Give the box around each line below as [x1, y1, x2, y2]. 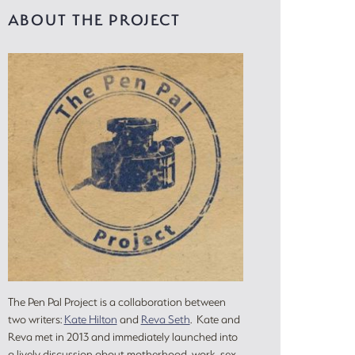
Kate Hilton [63, 311, 117, 327]
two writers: [7, 311, 64, 327]
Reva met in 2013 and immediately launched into [7, 329, 238, 345]
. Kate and [189, 311, 240, 327]
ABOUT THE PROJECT [7, 10, 181, 30]
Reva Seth [140, 311, 190, 327]
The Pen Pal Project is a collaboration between [7, 294, 226, 310]
